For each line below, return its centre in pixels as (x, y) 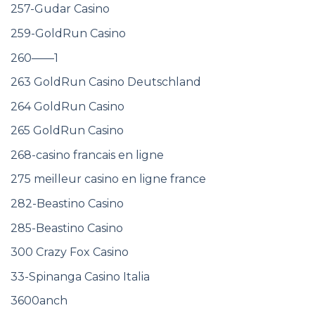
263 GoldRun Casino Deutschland (106, 82)
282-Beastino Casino (67, 204)
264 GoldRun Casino (67, 106)
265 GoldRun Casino (67, 131)
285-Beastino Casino (67, 228)
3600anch (39, 301)
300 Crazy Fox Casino (70, 252)
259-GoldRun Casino (68, 33)
